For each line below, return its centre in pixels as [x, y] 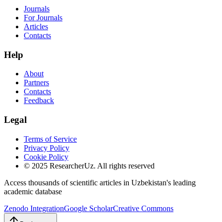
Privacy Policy [47, 148]
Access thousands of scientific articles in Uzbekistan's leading [100, 182]
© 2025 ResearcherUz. [60, 166]
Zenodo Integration [34, 208]
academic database [33, 191]
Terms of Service [50, 139]
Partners [36, 83]
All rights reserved [126, 166]
